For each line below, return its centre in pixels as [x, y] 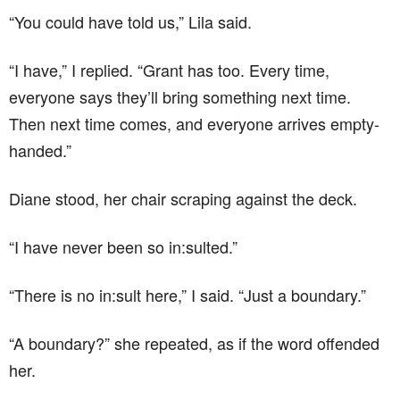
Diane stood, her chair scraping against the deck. [183, 198]
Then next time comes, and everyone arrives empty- [194, 123]
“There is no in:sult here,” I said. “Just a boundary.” [187, 294]
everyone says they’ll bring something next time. [180, 96]
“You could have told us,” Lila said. [130, 21]
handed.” [40, 150]
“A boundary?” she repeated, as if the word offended [194, 342]
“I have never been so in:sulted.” [123, 246]
